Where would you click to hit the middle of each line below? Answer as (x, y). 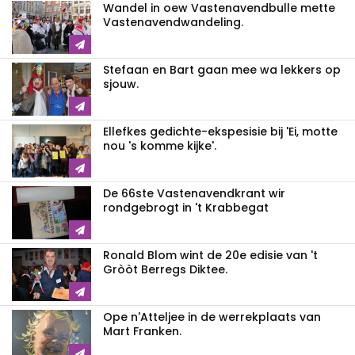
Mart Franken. (142, 332)
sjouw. (121, 84)
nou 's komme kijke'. (160, 146)
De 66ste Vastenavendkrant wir (194, 194)
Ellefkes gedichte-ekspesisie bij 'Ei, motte (220, 132)
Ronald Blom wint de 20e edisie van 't (210, 256)
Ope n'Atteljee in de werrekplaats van (212, 317)
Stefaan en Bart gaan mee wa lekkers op (222, 70)
